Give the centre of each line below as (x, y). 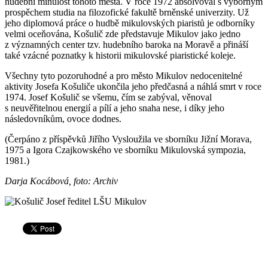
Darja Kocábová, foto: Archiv (61, 181)
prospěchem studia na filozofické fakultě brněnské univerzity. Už (127, 12)
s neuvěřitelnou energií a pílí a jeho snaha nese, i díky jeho (115, 108)
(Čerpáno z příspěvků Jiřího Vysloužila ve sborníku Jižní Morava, (128, 139)
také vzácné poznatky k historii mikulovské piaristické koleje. (120, 55)
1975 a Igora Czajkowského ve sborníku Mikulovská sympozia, (125, 150)
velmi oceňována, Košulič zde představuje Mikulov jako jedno (123, 33)
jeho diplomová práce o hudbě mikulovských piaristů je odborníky (130, 23)
